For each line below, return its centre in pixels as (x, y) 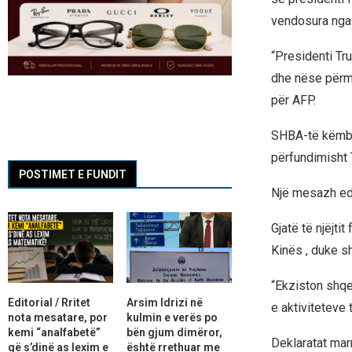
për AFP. (293, 101)
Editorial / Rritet (49, 302)
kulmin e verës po (172, 317)
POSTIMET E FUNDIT (73, 175)
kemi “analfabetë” (54, 332)
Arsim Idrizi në (164, 302)
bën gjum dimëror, (174, 332)
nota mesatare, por (58, 317)
